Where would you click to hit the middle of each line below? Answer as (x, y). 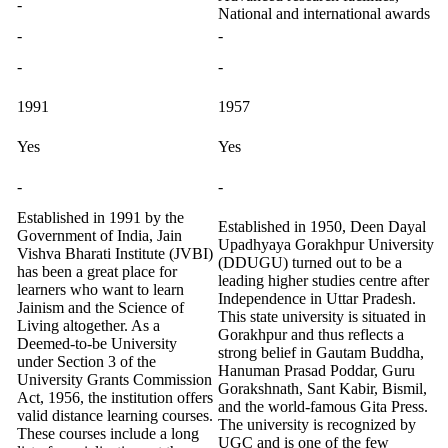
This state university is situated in (322, 316)
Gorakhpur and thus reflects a (311, 334)
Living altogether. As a (88, 325)
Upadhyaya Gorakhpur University (326, 244)
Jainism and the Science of (100, 307)
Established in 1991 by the (100, 217)
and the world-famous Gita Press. (323, 406)
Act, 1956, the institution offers (115, 397)
